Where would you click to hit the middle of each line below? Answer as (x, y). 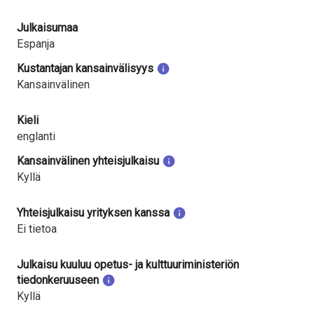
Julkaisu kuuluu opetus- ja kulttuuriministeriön (128, 265)
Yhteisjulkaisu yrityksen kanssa (93, 213)
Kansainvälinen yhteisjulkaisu (88, 161)
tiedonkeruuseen (58, 280)
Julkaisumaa (47, 28)
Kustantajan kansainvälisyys (85, 68)
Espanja (36, 44)
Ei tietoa (37, 229)
